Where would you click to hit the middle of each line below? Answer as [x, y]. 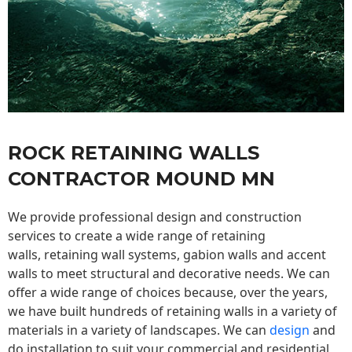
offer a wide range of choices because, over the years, [168, 293]
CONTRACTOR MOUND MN [141, 179]
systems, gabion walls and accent [225, 255]
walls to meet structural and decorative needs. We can [169, 274]
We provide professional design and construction [155, 217]
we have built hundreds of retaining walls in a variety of [172, 312]
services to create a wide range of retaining [137, 236]
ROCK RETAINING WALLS [134, 153]
